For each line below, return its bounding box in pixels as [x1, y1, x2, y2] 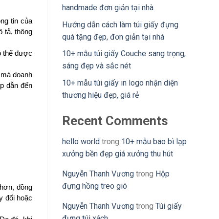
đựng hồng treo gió [62, 181, 127, 191]
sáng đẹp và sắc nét [62, 61, 131, 71]
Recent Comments [62, 113, 168, 128]
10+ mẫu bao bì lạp [121, 136, 187, 146]
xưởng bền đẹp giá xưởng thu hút [62, 149, 173, 158]
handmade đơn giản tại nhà [62, 3, 153, 13]
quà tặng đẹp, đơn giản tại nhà [62, 32, 164, 42]
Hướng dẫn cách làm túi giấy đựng [62, 20, 178, 29]
